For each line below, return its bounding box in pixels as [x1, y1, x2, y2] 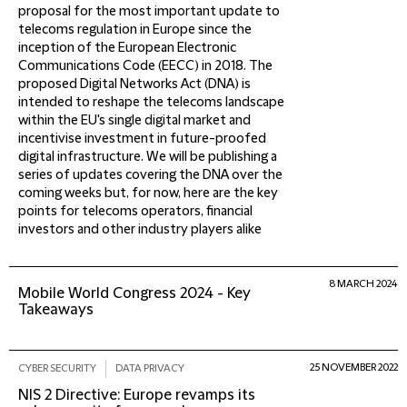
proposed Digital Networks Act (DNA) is [18, 77, 251, 92]
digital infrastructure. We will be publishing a [18, 150, 277, 164]
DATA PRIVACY [115, 362, 184, 374]
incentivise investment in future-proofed [18, 132, 266, 146]
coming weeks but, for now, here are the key [18, 186, 278, 201]
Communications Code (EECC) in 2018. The [18, 59, 273, 74]
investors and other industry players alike [18, 223, 262, 237]
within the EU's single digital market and [18, 114, 251, 128]
